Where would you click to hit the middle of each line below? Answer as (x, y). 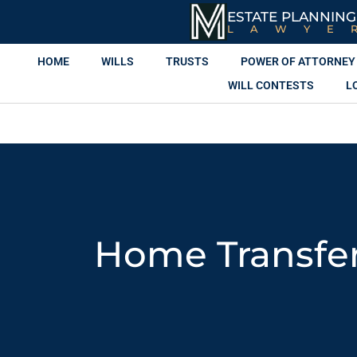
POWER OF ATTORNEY (298, 61)
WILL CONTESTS (271, 85)
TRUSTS (187, 61)
